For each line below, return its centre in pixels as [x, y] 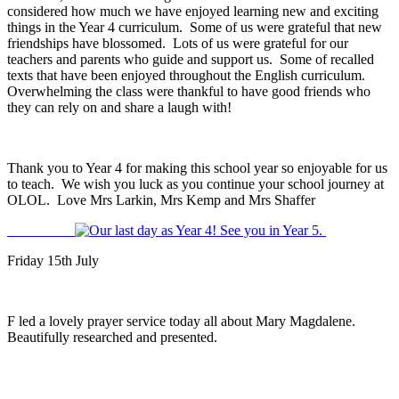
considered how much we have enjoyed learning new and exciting [193, 12]
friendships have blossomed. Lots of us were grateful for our [178, 44]
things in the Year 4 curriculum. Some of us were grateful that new [195, 28]
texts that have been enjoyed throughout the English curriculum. [188, 76]
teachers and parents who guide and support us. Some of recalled [191, 60]
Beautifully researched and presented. [116, 338]
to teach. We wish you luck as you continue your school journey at [195, 184]
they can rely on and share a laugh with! [121, 108]
